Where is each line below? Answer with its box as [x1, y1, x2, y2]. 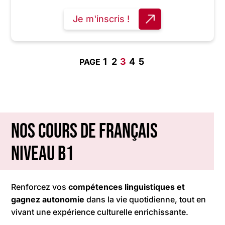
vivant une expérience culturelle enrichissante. [11, 207, 189, 217]
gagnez [11, 194, 41, 205]
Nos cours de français [11, 120, 158, 144]
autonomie [42, 194, 85, 205]
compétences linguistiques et [68, 182, 185, 192]
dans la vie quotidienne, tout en [84, 194, 206, 205]
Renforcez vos [11, 182, 69, 192]
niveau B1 [11, 142, 74, 167]
